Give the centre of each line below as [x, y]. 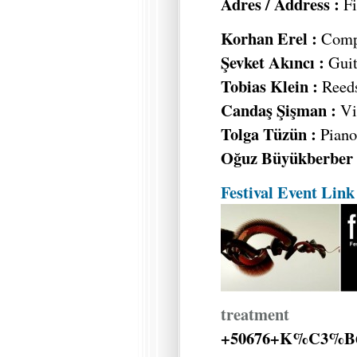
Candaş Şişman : [280, 110]
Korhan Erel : [269, 39]
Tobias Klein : [269, 86]
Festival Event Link [288, 192]
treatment [255, 314]
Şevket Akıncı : [275, 63]
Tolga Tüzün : [269, 134]
